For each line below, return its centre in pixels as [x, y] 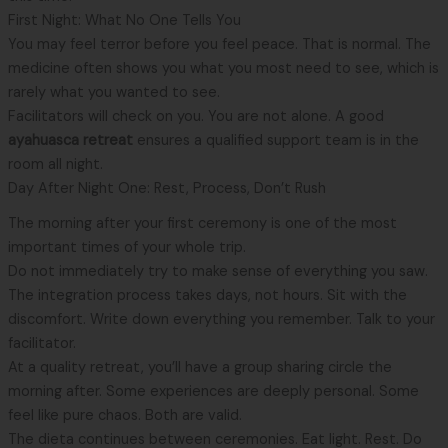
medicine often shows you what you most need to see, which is [223, 69]
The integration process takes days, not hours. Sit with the [207, 295]
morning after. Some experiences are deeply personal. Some [213, 391]
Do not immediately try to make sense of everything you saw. [217, 271]
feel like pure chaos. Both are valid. [124, 415]
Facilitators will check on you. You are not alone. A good [195, 117]
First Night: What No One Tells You [124, 21]
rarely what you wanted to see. [113, 93]
